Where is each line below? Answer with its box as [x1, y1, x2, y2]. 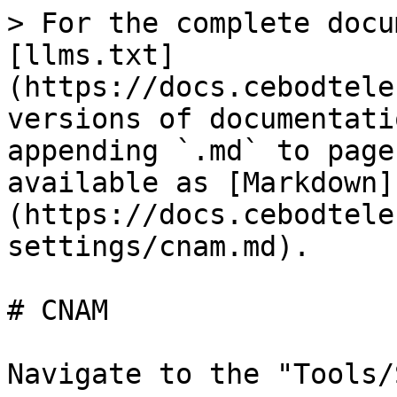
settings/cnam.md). [7, 230, 310, 262]
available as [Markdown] [7, 167, 394, 198]
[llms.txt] [7, 39, 175, 71]
